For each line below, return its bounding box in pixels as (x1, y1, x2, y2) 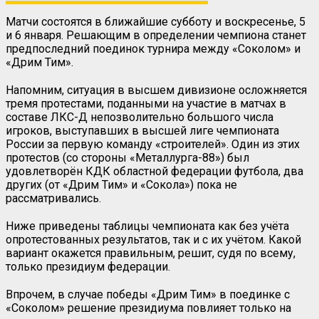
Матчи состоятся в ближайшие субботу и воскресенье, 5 (6, 14, 305, 28)
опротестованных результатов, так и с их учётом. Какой (6, 232, 301, 246)
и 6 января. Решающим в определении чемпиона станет (6, 28, 306, 42)
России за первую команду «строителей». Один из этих (6, 137, 300, 151)
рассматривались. (6, 191, 101, 205)
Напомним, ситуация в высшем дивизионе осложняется (6, 83, 307, 97)
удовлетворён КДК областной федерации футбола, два (6, 164, 303, 178)
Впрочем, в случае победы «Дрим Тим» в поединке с (6, 287, 290, 301)
